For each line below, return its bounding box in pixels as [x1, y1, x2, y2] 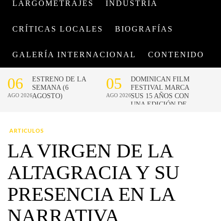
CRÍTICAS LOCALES [12, 25, 103, 33]
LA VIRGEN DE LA [7, 140, 173, 162]
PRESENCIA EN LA [7, 183, 175, 205]
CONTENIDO [148, 50, 204, 59]
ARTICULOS [9, 128, 44, 134]
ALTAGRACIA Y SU [7, 161, 180, 184]
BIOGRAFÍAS [115, 25, 173, 33]
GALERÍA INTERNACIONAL [12, 50, 136, 59]
